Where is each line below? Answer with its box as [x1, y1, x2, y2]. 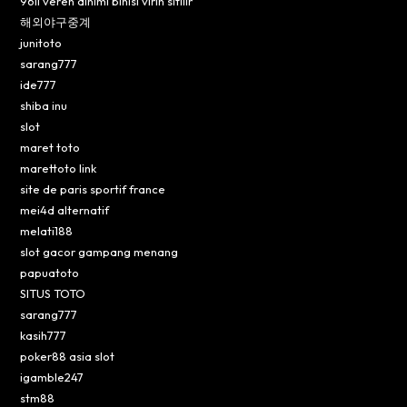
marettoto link [20, 160, 97, 175]
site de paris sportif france [20, 181, 166, 196]
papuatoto [20, 264, 80, 280]
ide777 [20, 76, 57, 92]
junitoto [20, 35, 63, 50]
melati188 [20, 223, 74, 238]
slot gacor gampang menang [20, 243, 179, 259]
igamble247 [20, 369, 84, 384]
